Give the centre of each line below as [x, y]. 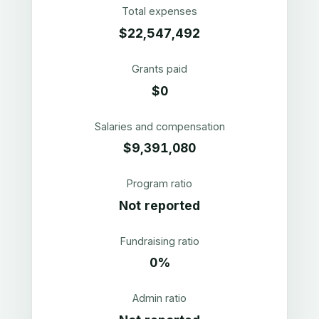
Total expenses [159, 11]
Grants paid [159, 68]
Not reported [159, 205]
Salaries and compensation [159, 126]
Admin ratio [159, 298]
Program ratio [159, 184]
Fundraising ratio [159, 241]
